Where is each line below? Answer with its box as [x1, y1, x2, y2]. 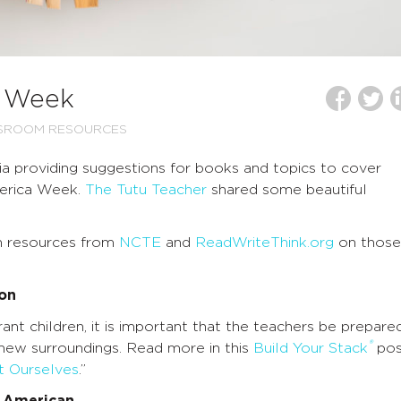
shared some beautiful [207, 183, 367, 198]
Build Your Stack [253, 341, 368, 356]
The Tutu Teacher [85, 183, 207, 198]
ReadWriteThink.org [195, 235, 334, 251]
